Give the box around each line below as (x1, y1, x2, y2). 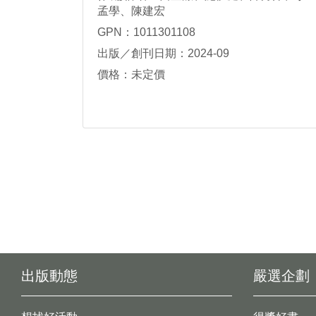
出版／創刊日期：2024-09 (97, 47, 229, 59)
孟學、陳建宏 (97, 5, 165, 18)
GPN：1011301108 (97, 25, 195, 38)
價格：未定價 (97, 68, 165, 80)
